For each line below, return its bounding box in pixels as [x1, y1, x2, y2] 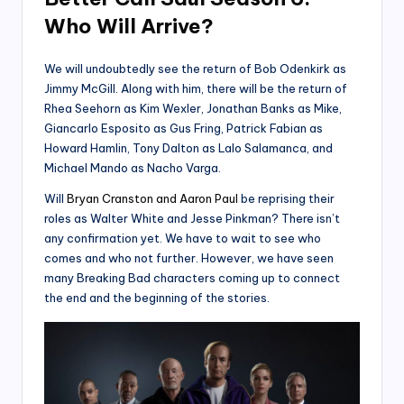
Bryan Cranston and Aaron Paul [67, 190, 238, 206]
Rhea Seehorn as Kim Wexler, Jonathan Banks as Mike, [44, 100, 342, 115]
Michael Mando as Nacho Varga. [44, 160, 224, 175]
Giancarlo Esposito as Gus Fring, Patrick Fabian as [44, 120, 323, 135]
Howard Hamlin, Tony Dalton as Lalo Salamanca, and [44, 140, 333, 155]
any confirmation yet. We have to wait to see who [44, 230, 321, 245]
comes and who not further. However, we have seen [44, 250, 334, 265]
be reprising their [238, 190, 335, 206]
